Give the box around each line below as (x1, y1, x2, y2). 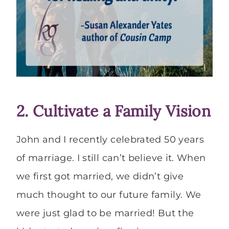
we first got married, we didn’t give (16, 171, 184, 182)
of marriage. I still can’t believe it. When (16, 152, 206, 164)
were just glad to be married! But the (16, 208, 194, 219)
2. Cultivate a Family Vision (16, 101, 211, 121)
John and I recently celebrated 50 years (16, 134, 204, 146)
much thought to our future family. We (16, 189, 201, 201)
